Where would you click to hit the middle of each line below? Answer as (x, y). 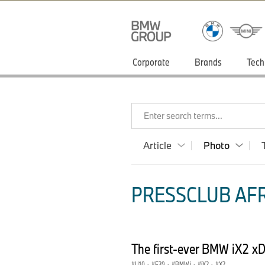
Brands (208, 62)
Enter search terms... (183, 116)
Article (157, 145)
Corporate (151, 62)
